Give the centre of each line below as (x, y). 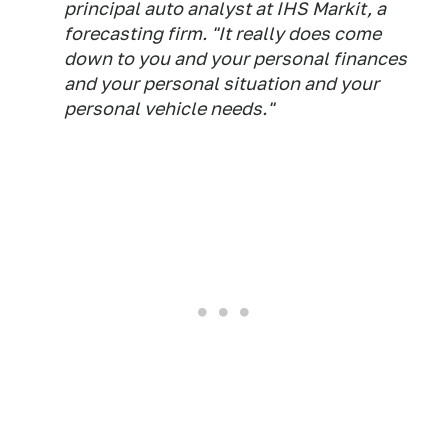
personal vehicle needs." (169, 108)
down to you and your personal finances (235, 58)
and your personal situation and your (221, 83)
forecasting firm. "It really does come (222, 33)
